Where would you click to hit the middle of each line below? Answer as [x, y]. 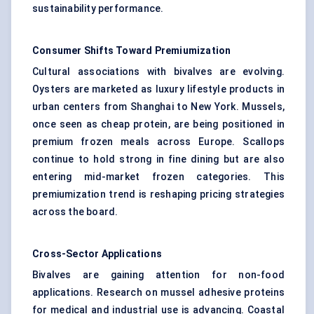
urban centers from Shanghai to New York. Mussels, [158, 107]
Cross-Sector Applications [97, 254]
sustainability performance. [98, 9]
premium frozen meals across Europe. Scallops [158, 142]
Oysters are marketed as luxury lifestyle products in [158, 89]
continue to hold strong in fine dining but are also [158, 159]
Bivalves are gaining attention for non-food [158, 275]
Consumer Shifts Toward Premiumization [132, 51]
